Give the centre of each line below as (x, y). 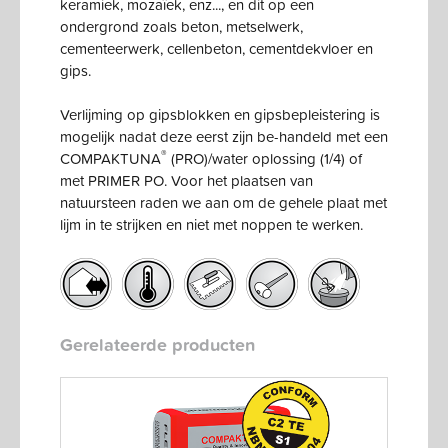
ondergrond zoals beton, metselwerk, (181, 26)
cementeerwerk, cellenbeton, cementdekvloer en (216, 48)
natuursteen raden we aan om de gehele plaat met (223, 202)
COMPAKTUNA (110, 158)
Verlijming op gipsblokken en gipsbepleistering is (220, 114)
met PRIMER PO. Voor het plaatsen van (186, 180)
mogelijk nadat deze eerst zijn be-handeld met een (224, 136)
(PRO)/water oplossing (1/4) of (264, 158)
